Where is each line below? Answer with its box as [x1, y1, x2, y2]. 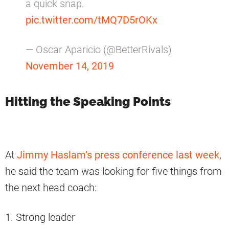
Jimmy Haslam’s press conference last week [17, 149, 219, 162]
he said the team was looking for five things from [5, 165, 222, 178]
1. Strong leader [5, 211, 75, 224]
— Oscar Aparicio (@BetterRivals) [26, 43, 172, 56]
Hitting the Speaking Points [5, 94, 171, 109]
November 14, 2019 [26, 60, 114, 73]
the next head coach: [5, 181, 97, 194]
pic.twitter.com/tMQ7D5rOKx [26, 14, 157, 27]
